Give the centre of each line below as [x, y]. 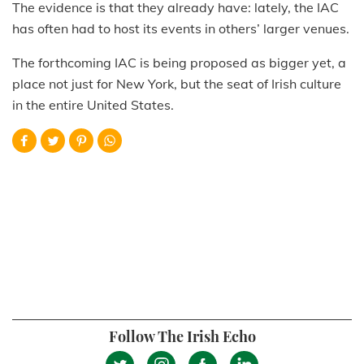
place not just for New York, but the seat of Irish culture [177, 83]
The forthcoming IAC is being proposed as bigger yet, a [179, 62]
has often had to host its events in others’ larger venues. [181, 28]
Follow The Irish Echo [182, 336]
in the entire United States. [93, 104]
